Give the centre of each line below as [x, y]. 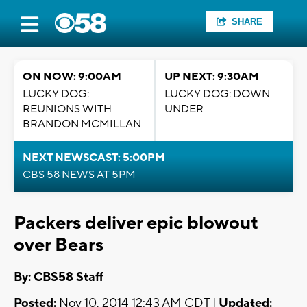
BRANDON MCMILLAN [82, 124]
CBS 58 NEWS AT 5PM [79, 175]
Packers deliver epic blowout [136, 223]
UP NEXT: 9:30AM [212, 77]
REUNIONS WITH [67, 109]
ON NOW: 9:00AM [72, 77]
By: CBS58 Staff [59, 278]
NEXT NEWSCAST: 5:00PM [94, 158]
